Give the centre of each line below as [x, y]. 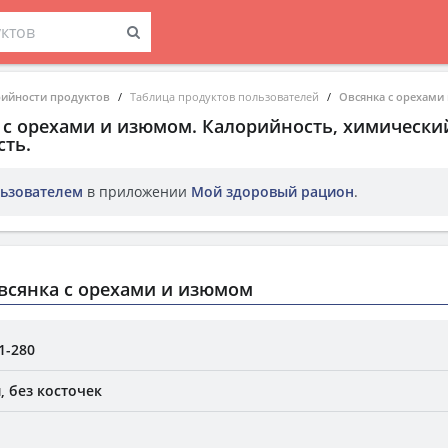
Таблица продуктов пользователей [224, 96]
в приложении [137, 191]
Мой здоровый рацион [272, 191]
